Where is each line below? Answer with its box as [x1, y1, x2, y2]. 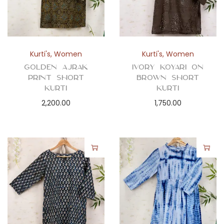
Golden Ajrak [23, 62, 88, 71]
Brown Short [136, 72, 199, 82]
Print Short [27, 72, 84, 82]
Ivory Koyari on [132, 62, 204, 71]
